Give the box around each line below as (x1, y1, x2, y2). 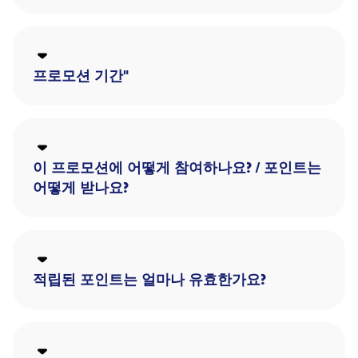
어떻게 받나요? (33, 177, 129, 198)
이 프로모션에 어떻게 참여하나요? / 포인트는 (33, 157, 321, 178)
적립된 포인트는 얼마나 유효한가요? (33, 268, 266, 290)
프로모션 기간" (33, 65, 129, 86)
